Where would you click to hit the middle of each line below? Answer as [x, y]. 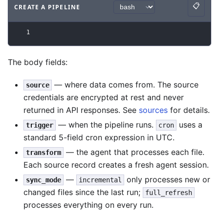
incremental [100, 180]
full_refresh [169, 193]
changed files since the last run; [83, 192]
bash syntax [113, 11]
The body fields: [38, 62]
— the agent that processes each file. [134, 152]
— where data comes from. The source [125, 84]
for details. [189, 110]
